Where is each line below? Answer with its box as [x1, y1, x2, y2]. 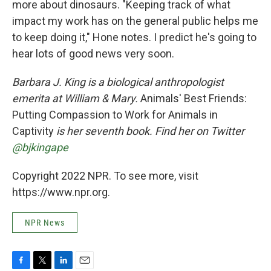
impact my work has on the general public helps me [12, 15, 258, 28]
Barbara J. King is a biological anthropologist [12, 76, 224, 89]
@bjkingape [12, 141, 68, 154]
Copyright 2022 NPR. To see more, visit [12, 169, 198, 183]
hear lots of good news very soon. [12, 47, 174, 60]
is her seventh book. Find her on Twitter [56, 125, 244, 138]
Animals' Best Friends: [140, 92, 247, 105]
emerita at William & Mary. [12, 92, 140, 105]
